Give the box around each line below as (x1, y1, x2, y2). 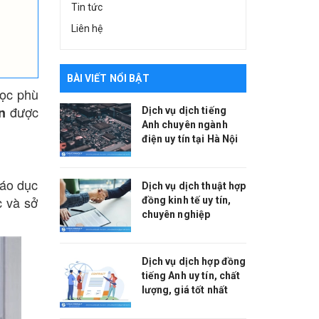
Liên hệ (70, 23, 103, 34)
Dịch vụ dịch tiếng (141, 105, 227, 116)
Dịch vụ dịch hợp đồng (141, 256, 246, 267)
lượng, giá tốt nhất (141, 284, 229, 296)
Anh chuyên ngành (141, 119, 228, 130)
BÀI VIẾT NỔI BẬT (66, 73, 150, 84)
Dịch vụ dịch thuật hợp (141, 180, 246, 192)
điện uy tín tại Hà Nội (141, 133, 239, 145)
